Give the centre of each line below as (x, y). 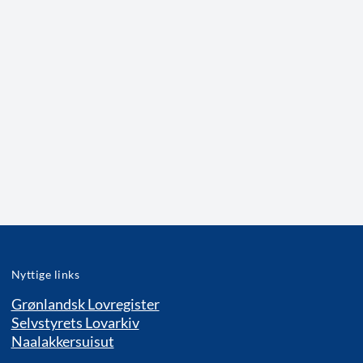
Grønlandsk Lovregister (85, 304)
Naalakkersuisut (62, 341)
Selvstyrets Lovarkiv (75, 322)
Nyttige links (45, 275)
